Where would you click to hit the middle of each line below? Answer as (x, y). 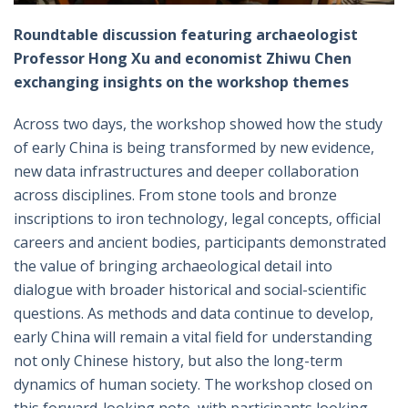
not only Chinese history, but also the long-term (178, 361)
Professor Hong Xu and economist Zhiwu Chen (183, 59)
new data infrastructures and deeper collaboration (186, 172)
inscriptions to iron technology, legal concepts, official (197, 219)
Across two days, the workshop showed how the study (198, 124)
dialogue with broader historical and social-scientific (190, 290)
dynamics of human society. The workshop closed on (193, 385)
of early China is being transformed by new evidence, (194, 148)
